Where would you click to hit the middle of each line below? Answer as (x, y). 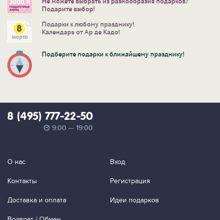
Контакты (22, 181)
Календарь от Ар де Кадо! (81, 33)
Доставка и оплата (37, 200)
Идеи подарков (135, 200)
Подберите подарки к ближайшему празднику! (113, 54)
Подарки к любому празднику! (88, 25)
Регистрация (130, 181)
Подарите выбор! (68, 10)
